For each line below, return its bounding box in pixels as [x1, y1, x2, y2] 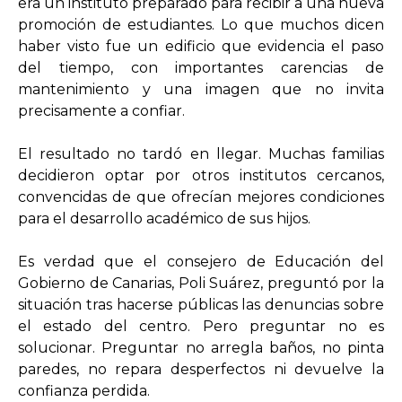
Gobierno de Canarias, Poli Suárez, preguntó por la [18, 275, 384, 293]
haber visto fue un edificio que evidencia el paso [18, 38, 384, 56]
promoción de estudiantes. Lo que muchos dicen [18, 16, 384, 34]
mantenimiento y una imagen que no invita [18, 81, 384, 99]
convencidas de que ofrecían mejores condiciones [18, 188, 384, 206]
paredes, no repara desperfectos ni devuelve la [18, 361, 384, 379]
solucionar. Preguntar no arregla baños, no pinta [18, 339, 384, 357]
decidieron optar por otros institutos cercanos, [18, 167, 384, 185]
